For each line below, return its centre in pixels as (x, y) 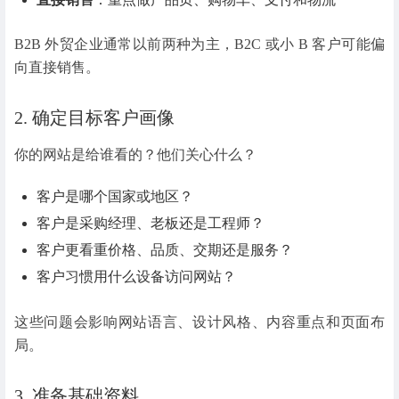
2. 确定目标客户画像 (94, 118)
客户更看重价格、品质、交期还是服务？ (165, 250)
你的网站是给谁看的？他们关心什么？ (135, 155)
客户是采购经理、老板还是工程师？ (151, 224)
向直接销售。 (57, 68)
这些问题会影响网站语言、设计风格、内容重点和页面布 (199, 322)
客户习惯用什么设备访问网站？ (137, 277)
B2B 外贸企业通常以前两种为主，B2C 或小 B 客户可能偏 (199, 45)
